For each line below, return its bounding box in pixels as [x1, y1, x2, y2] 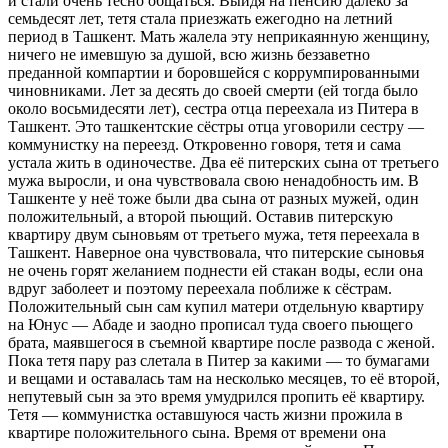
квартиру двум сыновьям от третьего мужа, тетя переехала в [8, 225, 420, 243]
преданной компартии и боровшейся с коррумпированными [8, 63, 420, 81]
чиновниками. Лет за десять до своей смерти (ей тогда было [8, 81, 418, 99]
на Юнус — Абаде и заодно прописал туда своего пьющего [8, 315, 413, 333]
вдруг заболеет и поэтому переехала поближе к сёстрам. [8, 279, 392, 297]
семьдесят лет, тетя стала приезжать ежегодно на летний [8, 9, 393, 27]
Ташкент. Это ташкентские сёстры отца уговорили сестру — [8, 117, 424, 135]
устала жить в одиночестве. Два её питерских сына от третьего [8, 153, 439, 171]
